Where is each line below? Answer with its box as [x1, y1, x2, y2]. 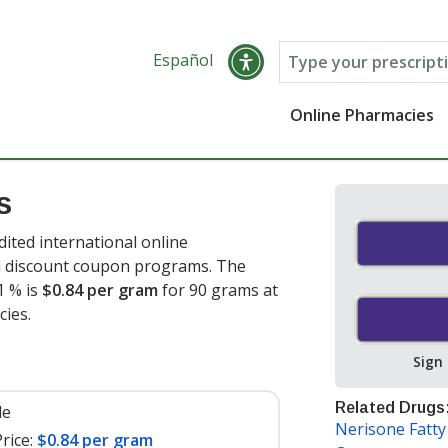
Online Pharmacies [290, 104, 435, 126]
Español [152, 49, 213, 71]
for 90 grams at [158, 279, 278, 301]
